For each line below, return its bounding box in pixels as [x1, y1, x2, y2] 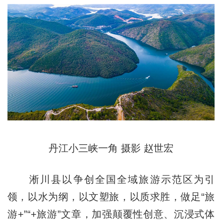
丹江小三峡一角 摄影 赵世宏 [49, 143, 173, 154]
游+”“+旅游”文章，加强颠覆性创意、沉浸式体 [7, 209, 215, 220]
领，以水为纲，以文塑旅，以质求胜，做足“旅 [7, 191, 215, 202]
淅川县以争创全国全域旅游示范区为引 [7, 174, 215, 185]
